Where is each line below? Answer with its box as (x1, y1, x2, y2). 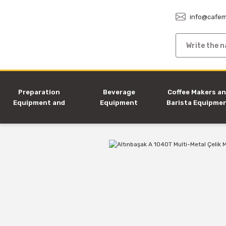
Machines (22, 109, 55, 117)
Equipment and (13, 99, 65, 106)
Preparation (18, 88, 60, 96)
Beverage (102, 88, 135, 96)
